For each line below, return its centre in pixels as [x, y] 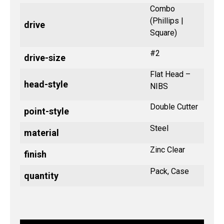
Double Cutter [174, 107]
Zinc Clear [167, 150]
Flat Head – [170, 74]
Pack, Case [169, 171]
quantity [41, 176]
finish [35, 154]
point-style [46, 111]
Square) [163, 33]
